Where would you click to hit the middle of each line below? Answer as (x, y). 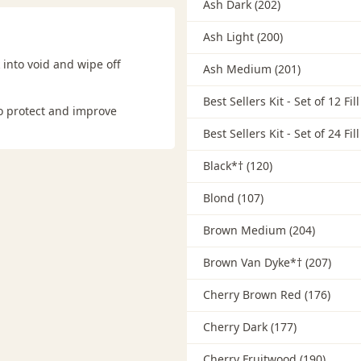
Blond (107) (233, 198)
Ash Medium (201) (251, 69)
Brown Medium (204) (259, 230)
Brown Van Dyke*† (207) (267, 263)
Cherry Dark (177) (249, 327)
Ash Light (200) (243, 37)
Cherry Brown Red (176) (266, 295)
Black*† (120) (237, 166)
